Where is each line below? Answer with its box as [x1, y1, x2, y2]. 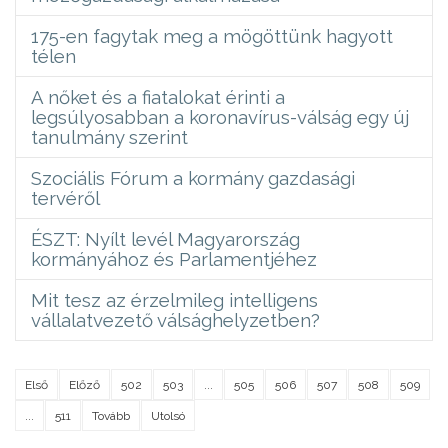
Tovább [92, 408, 130, 423]
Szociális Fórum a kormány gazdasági [31, 166, 355, 189]
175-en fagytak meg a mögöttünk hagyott [31, 24, 393, 47]
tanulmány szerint [31, 125, 188, 148]
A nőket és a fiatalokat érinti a [31, 85, 285, 108]
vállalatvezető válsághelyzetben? [31, 308, 320, 331]
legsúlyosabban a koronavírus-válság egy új [31, 105, 409, 128]
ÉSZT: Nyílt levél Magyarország [31, 227, 300, 250]
